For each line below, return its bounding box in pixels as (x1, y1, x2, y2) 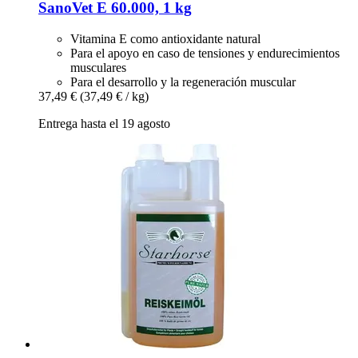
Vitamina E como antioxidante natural (70, 31, 261, 46)
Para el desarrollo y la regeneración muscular (70, 74, 296, 89)
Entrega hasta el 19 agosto (38, 116, 170, 130)
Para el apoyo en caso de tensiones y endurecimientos (70, 46, 340, 60)
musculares (70, 60, 126, 74)
